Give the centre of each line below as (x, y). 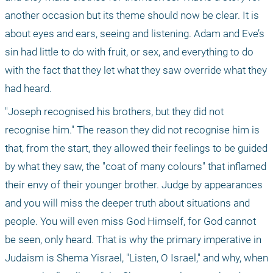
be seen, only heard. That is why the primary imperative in (133, 239)
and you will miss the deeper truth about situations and (127, 203)
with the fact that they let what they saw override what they (136, 70)
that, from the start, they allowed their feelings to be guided (136, 148)
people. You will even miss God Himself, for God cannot (130, 221)
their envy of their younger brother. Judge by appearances (134, 184)
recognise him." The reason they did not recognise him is (132, 129)
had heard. (28, 88)
